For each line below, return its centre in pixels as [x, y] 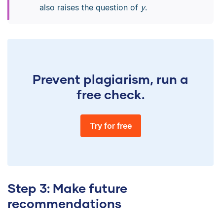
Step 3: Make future [67, 188]
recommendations [64, 203]
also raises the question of [90, 7]
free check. [110, 94]
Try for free [110, 126]
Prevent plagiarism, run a [110, 79]
